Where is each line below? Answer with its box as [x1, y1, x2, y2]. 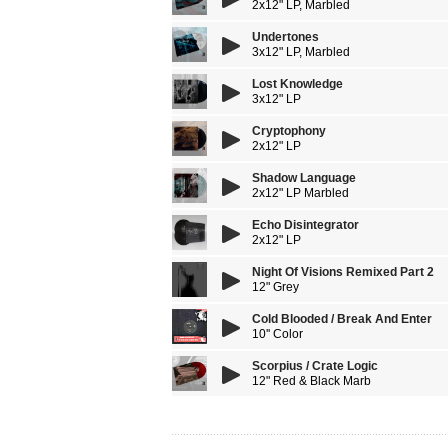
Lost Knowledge [252, 77, 343, 91]
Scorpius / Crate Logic [252, 359, 378, 373]
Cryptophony [252, 124, 326, 138]
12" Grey [252, 280, 299, 294]
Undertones [252, 30, 319, 44]
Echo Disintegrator [252, 218, 359, 232]
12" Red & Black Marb [252, 374, 371, 388]
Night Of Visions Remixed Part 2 [252, 265, 434, 279]
